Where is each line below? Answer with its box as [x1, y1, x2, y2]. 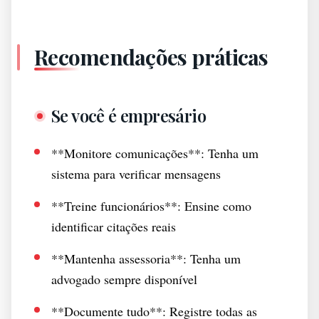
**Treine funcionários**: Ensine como [51, 197, 251, 214]
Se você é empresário [51, 104, 206, 127]
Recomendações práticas [34, 43, 268, 71]
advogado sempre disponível [51, 271, 197, 288]
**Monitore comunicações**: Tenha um [51, 145, 258, 162]
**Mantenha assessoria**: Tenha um [51, 250, 241, 267]
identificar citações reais [51, 218, 176, 235]
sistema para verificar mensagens [51, 165, 221, 182]
